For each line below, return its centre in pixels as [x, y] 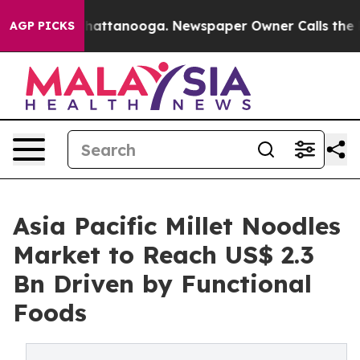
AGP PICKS [42, 26]
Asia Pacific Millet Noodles [177, 226]
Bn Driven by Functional [162, 284]
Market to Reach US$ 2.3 [164, 255]
